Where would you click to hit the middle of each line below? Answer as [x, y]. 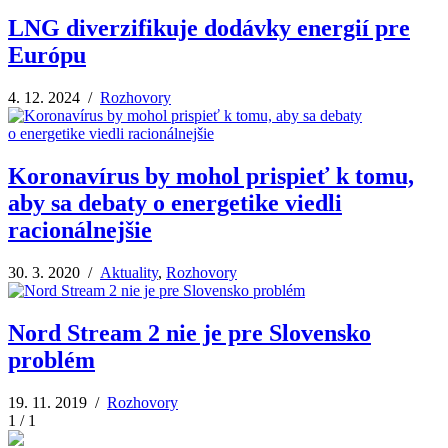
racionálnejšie [80, 230]
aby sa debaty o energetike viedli [175, 203]
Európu [47, 55]
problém [51, 360]
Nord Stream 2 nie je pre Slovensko [189, 333]
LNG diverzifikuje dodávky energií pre [209, 28]
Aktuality [129, 273]
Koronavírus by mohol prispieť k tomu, [211, 176]
